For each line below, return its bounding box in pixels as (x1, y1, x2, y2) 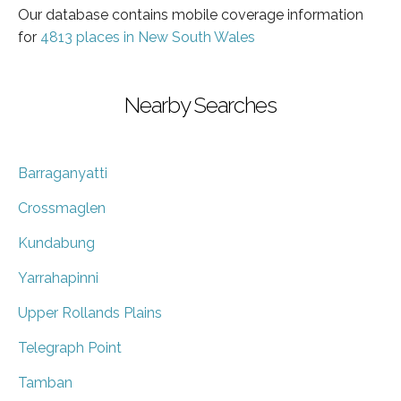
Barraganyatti (18, 164, 107, 182)
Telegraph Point (18, 338, 122, 356)
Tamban (18, 373, 73, 391)
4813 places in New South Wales (40, 28, 255, 46)
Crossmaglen (18, 199, 106, 217)
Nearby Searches (124, 91, 277, 118)
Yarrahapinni (18, 269, 98, 286)
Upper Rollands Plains (18, 303, 162, 321)
